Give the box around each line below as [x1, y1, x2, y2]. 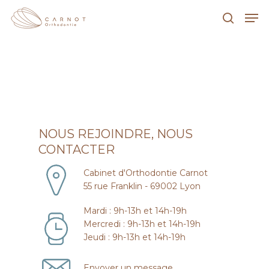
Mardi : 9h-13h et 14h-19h [83, 205, 187, 216]
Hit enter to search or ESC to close [53, 68, 177, 78]
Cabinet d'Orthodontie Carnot [83, 168, 208, 178]
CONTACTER [38, 142, 115, 157]
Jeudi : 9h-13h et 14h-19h [83, 232, 186, 243]
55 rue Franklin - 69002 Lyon [83, 181, 201, 192]
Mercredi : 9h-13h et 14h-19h [83, 219, 201, 229]
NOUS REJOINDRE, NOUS [38, 127, 193, 141]
